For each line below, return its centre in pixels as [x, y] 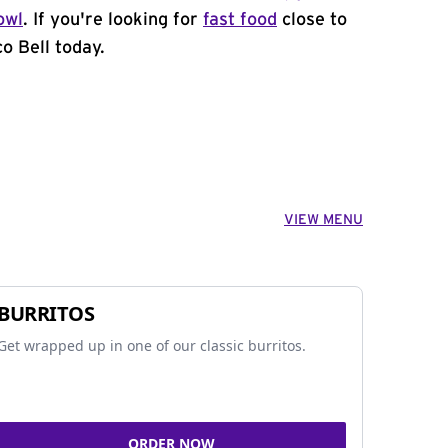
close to [312, 20]
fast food [240, 20]
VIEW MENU [323, 220]
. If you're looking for [113, 20]
